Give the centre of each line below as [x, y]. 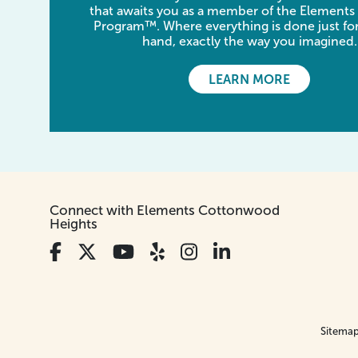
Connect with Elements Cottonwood [165, 211]
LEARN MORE [249, 80]
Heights [74, 225]
